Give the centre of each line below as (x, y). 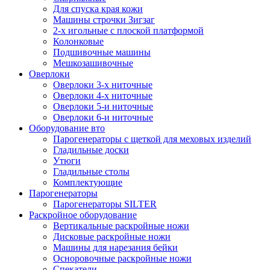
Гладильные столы (91, 172)
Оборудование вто (67, 128)
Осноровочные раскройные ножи (122, 259)
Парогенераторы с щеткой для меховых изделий (152, 139)
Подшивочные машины (102, 52)
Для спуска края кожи (98, 9)
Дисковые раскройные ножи (112, 237)
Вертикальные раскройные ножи (121, 226)
